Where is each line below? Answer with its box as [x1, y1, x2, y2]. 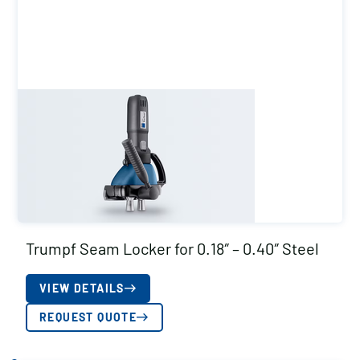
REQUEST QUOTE [39, 310, 137, 324]
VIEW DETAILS [39, 281, 125, 295]
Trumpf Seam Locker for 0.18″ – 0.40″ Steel [26, 239, 319, 258]
